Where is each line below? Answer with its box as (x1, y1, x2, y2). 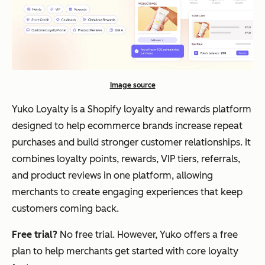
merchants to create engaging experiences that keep (12, 186, 243, 198)
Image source (109, 80, 156, 89)
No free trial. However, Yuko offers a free (57, 228, 238, 240)
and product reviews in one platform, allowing (12, 169, 213, 181)
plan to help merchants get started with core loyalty (12, 245, 238, 257)
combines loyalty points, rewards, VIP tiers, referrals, (12, 153, 240, 164)
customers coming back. (12, 202, 119, 214)
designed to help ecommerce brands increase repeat (12, 119, 243, 131)
